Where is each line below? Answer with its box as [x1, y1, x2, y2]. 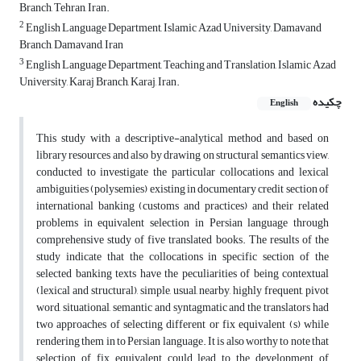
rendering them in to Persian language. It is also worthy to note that [36, 330, 329, 353]
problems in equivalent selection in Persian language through [36, 212, 329, 234]
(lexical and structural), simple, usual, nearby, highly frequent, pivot [36, 280, 329, 302]
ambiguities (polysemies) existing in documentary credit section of [36, 178, 329, 201]
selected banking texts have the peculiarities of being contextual [36, 263, 329, 285]
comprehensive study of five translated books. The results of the [36, 229, 329, 251]
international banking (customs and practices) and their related [36, 195, 329, 218]
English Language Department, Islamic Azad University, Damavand [24, 17, 322, 39]
